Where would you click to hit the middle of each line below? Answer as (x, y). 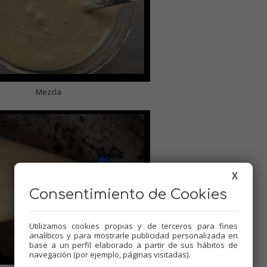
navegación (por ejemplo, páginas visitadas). (110, 254)
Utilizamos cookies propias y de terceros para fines (133, 226)
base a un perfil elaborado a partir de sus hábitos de (133, 245)
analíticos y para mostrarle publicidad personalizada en (133, 235)
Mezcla (49, 92)
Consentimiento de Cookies (128, 195)
